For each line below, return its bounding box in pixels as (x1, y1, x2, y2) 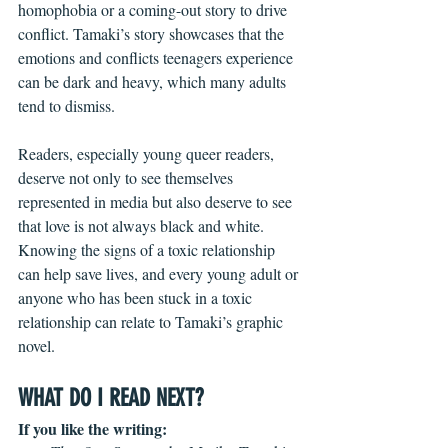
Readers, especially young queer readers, (18, 143, 278, 165)
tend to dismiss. (18, 95, 115, 117)
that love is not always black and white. (18, 215, 268, 237)
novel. (18, 335, 59, 357)
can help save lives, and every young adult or (18, 263, 302, 285)
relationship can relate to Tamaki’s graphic (18, 311, 287, 333)
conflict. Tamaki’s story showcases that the (18, 23, 288, 45)
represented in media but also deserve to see (18, 191, 296, 213)
